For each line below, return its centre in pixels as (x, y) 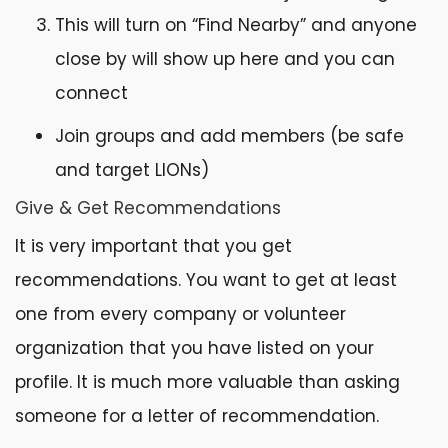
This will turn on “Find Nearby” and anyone (236, 25)
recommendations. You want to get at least (206, 280)
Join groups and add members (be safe (229, 136)
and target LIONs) (132, 170)
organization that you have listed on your (194, 348)
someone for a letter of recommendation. (199, 416)
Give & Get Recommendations (148, 208)
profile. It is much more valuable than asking (207, 382)
